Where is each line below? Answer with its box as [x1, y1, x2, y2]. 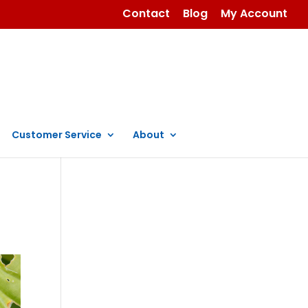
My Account [221, 5, 287, 21]
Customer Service [11, 128, 102, 142]
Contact [122, 5, 170, 21]
